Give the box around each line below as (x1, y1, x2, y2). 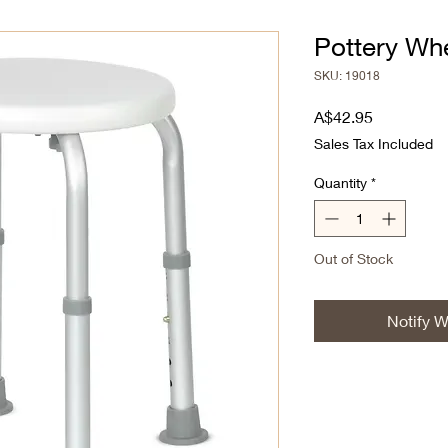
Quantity (314, 173, 367, 191)
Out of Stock (314, 249, 393, 267)
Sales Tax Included (314, 134, 433, 152)
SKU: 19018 (314, 67, 380, 83)
